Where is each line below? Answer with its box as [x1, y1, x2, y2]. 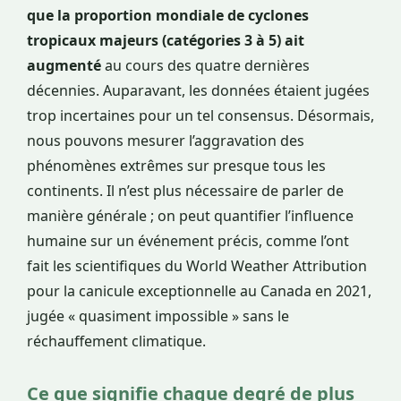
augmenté [27, 55, 101, 76]
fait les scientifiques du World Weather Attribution [27, 256, 367, 277]
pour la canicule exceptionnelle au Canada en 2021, [27, 281, 371, 302]
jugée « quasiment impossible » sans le [27, 306, 289, 327]
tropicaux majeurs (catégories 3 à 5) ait [27, 30, 304, 51]
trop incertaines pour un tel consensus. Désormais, [27, 106, 374, 126]
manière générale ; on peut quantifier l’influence [27, 206, 354, 226]
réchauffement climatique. [27, 331, 206, 352]
